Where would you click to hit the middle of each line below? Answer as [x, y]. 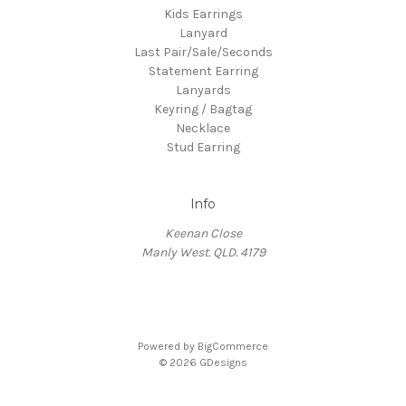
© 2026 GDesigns [203, 363]
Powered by [168, 347]
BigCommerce [233, 347]
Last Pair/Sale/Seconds [203, 53]
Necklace [203, 129]
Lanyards [203, 91]
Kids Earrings [203, 14]
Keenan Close [203, 234]
